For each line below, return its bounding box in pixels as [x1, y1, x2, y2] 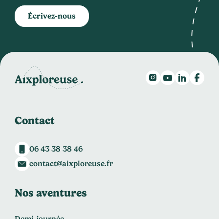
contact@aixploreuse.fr [29, 158, 113, 168]
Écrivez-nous [28, 11, 76, 21]
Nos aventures [15, 186, 87, 199]
